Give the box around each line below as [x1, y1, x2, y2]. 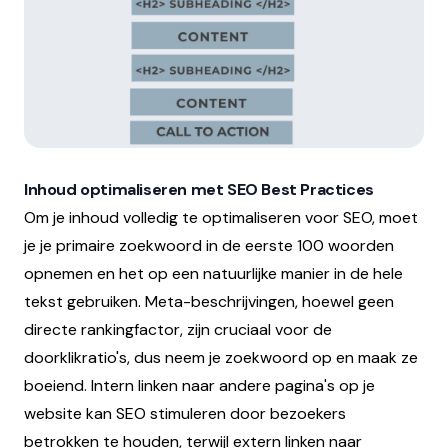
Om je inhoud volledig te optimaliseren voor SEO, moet [24, 206, 418, 228]
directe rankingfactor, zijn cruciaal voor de [24, 318, 332, 340]
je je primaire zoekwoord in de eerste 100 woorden [24, 234, 394, 256]
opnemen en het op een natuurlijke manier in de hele [24, 262, 403, 284]
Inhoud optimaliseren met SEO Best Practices [24, 178, 374, 200]
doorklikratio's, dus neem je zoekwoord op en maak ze [24, 346, 418, 368]
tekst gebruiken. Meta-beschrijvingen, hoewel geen [24, 290, 394, 312]
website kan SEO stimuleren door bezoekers [24, 402, 346, 424]
